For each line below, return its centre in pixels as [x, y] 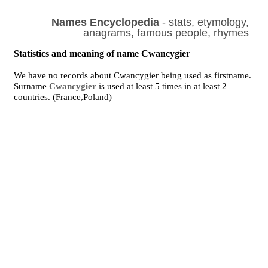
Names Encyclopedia [105, 22]
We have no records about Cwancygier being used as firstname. [133, 75]
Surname [32, 86]
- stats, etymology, [204, 22]
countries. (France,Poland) [63, 97]
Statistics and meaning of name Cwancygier [102, 54]
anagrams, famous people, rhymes [166, 33]
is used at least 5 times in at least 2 [162, 86]
